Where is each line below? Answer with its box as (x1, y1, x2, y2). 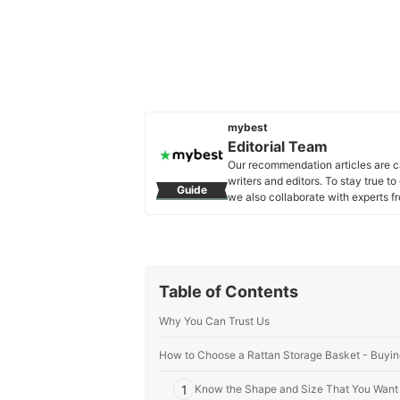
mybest (228, 121, 268, 134)
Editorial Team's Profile (242, 206, 355, 220)
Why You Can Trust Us (159, 314, 270, 328)
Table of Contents (159, 282, 298, 301)
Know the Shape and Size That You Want (195, 382, 398, 396)
